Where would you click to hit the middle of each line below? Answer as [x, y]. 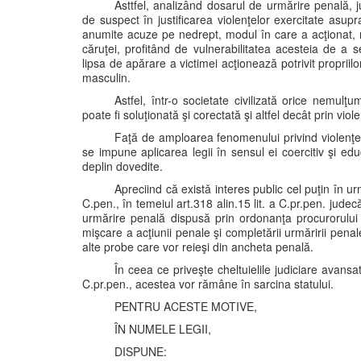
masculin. [106, 77]
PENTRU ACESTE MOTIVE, [186, 306]
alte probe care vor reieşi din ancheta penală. [198, 247]
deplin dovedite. [122, 166]
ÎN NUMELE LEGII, [163, 329]
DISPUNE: [141, 351]
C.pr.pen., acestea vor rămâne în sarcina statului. [208, 284]
